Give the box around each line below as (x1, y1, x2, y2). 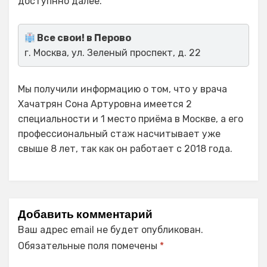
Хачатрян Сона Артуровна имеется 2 (18, 98, 192, 110)
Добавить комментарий (18, 206, 153, 223)
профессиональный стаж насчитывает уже (18, 128, 221, 140)
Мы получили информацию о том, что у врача (18, 83, 227, 95)
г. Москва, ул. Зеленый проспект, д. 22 (24, 47, 201, 59)
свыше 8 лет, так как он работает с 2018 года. (18, 143, 232, 155)
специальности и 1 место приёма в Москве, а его (18, 113, 243, 125)
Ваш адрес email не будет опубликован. (18, 224, 203, 236)
